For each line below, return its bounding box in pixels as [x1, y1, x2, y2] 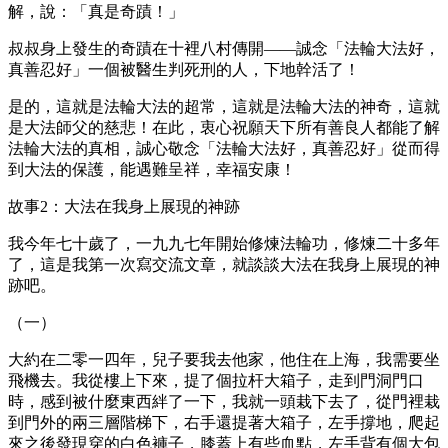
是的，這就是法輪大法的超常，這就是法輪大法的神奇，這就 [8, 97, 440, 115]
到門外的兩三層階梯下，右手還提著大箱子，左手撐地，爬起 [8, 413, 440, 431]
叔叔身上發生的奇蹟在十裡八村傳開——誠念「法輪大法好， [8, 39, 440, 57]
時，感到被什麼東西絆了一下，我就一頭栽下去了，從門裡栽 [8, 392, 440, 410]
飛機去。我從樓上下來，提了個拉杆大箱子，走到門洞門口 [8, 371, 424, 389]
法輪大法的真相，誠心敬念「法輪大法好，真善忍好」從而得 [8, 139, 440, 157]
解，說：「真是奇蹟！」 [8, 2, 184, 20]
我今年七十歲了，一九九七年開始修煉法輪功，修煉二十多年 [8, 234, 440, 252]
